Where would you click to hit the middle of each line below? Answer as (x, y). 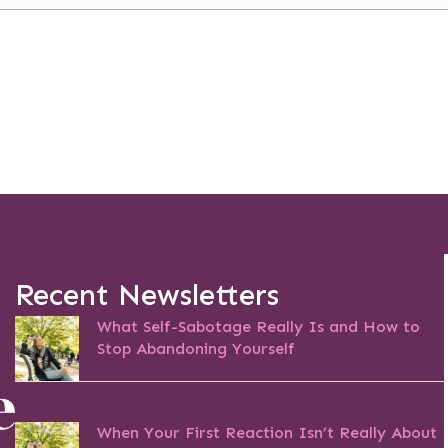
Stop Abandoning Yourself (195, 349)
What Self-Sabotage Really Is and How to (258, 327)
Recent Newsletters (147, 295)
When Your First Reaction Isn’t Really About (266, 432)
